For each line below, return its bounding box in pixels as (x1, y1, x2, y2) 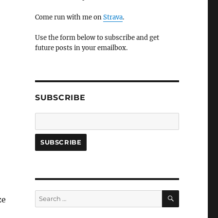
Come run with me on (35, 13, 103, 21)
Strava (103, 13, 123, 21)
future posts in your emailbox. (35, 44, 127, 52)
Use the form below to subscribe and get (35, 34, 159, 42)
